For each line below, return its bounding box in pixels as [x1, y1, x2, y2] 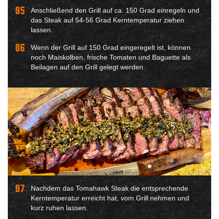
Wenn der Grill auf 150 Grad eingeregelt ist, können [31, 43, 191, 51]
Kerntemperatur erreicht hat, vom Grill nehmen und [31, 194, 189, 202]
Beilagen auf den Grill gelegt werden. [31, 63, 145, 71]
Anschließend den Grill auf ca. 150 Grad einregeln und [31, 6, 199, 14]
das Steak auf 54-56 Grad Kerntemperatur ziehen [31, 16, 184, 24]
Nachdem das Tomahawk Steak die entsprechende [31, 184, 188, 192]
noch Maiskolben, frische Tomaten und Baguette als [31, 53, 191, 61]
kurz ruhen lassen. [31, 203, 88, 212]
